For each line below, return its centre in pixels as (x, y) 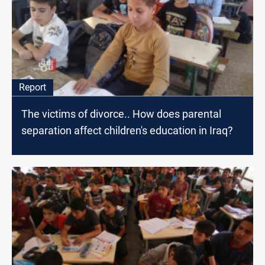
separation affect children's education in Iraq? (127, 131)
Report (33, 88)
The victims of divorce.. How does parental (121, 114)
